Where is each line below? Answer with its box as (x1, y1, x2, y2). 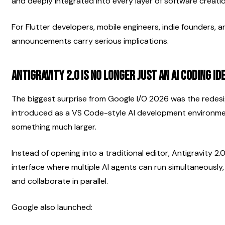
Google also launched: (12, 201, 92, 212)
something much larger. (12, 121, 96, 132)
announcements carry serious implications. (12, 35, 169, 46)
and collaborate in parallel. (12, 175, 108, 186)
